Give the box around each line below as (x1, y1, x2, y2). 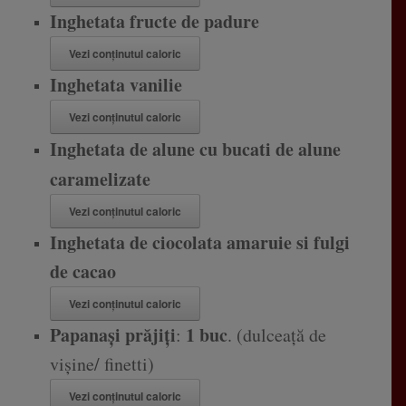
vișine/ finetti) (49, 352, 154, 377)
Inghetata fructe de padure (49, 8, 259, 35)
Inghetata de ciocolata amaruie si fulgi (49, 229, 350, 256)
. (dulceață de (227, 323, 326, 348)
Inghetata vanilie (49, 72, 182, 99)
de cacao (49, 258, 116, 285)
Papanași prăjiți (49, 322, 176, 349)
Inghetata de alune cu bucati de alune (49, 136, 341, 163)
